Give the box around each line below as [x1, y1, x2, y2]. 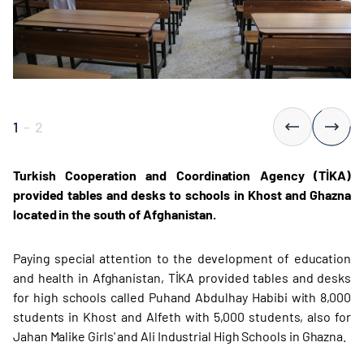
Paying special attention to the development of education [13, 249, 351, 266]
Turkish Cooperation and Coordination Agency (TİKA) [13, 167, 351, 183]
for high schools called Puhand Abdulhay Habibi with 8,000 [13, 288, 351, 305]
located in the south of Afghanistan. [13, 206, 217, 222]
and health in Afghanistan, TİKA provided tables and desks [13, 269, 351, 285]
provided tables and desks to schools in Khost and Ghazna [13, 186, 351, 202]
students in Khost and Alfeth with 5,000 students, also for [13, 308, 351, 324]
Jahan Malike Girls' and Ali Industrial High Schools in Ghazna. [13, 327, 347, 344]
